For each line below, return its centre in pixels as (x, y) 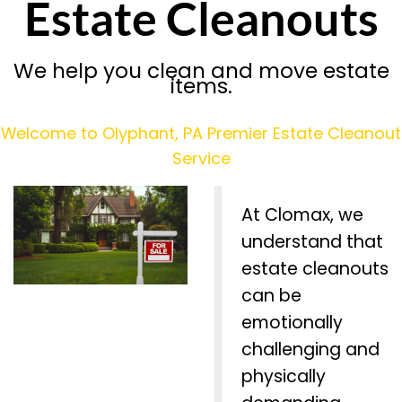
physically (284, 377)
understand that (312, 242)
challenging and (310, 350)
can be (271, 296)
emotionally (292, 323)
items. (201, 86)
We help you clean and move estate (201, 70)
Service (201, 158)
